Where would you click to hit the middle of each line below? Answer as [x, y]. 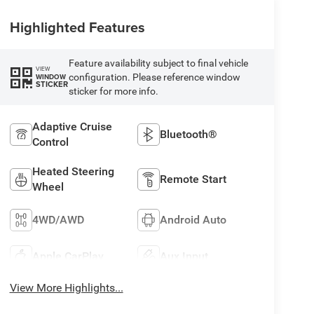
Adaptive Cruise [72, 126]
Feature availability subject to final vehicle [158, 63]
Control [50, 142]
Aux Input [184, 256]
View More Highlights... [66, 287]
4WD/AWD [58, 219]
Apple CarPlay [68, 256]
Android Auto [193, 219]
